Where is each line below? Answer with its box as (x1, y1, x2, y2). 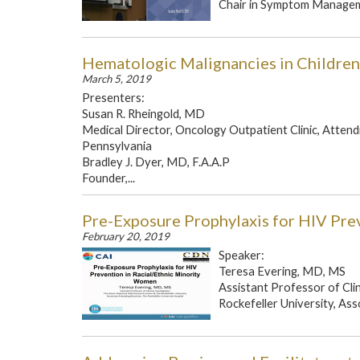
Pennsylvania (82, 139, 152, 153)
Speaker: (219, 248, 264, 262)
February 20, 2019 (82, 230, 170, 243)
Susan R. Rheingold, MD (82, 107, 205, 121)
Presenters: (82, 91, 145, 104)
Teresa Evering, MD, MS (219, 264, 346, 278)
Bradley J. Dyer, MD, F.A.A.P (82, 155, 230, 169)
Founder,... (82, 171, 135, 185)
